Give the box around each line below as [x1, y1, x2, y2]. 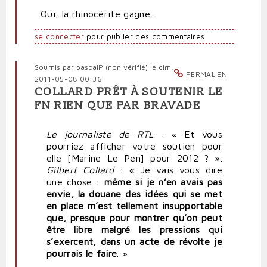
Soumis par [35, 62, 76, 72]
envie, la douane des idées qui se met [46, 188, 222, 199]
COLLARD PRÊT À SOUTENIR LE [35, 85, 223, 99]
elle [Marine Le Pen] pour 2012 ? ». [46, 152, 222, 163]
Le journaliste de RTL [46, 128, 161, 139]
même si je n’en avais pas [104, 176, 222, 187]
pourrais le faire [46, 247, 117, 259]
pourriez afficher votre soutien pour [46, 140, 222, 151]
